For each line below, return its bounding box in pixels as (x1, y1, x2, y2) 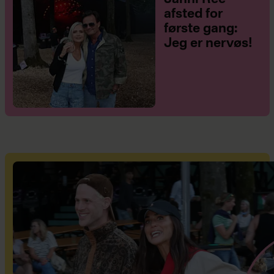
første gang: (163, 23, 237, 36)
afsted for (163, 8, 223, 21)
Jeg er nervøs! (163, 37, 253, 51)
